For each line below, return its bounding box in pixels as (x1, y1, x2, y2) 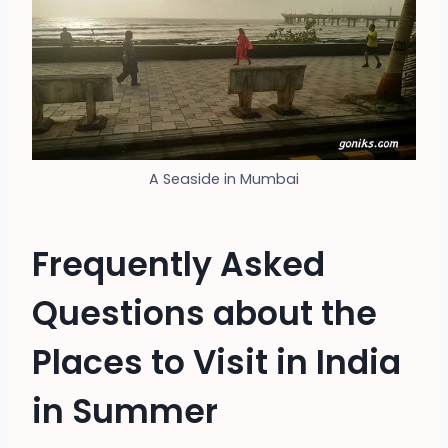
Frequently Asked (32, 241, 325, 289)
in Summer (32, 388, 218, 436)
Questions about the (32, 290, 377, 338)
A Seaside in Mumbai (149, 168, 299, 189)
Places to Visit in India (32, 339, 401, 387)
